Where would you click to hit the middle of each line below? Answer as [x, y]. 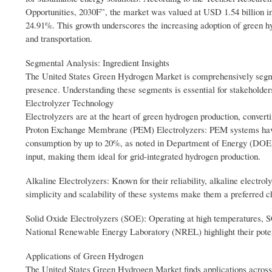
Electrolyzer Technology [70, 103]
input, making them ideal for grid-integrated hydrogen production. [143, 156]
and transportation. [59, 39]
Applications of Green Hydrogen [84, 256]
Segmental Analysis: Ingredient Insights [97, 63]
